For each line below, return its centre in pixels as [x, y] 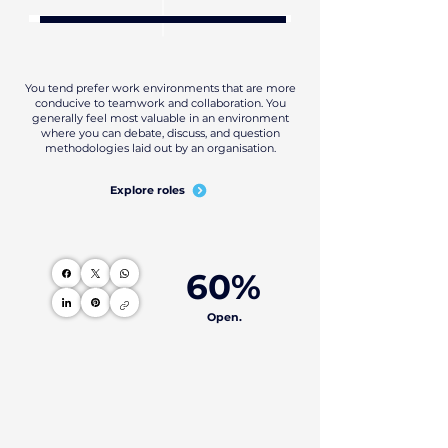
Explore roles [147, 190]
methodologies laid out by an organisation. [160, 148]
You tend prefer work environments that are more [160, 88]
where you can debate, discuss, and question [160, 133]
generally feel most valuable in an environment [160, 118]
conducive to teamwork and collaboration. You [160, 103]
